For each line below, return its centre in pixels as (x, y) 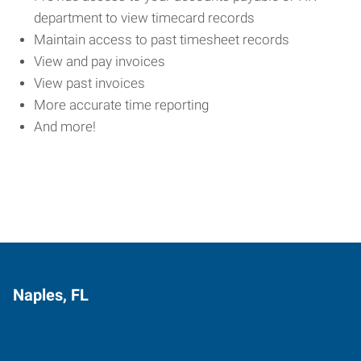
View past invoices (91, 83)
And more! (66, 127)
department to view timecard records (146, 18)
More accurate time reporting (123, 105)
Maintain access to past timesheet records (163, 39)
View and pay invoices (101, 61)
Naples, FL (51, 295)
